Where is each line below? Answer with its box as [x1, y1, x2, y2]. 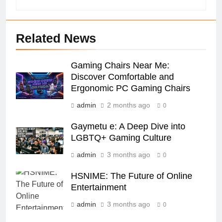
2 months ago [107, 101, 150, 110]
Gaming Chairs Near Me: [71, 60, 169, 71]
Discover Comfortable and [71, 72, 174, 82]
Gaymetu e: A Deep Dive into [71, 121, 185, 132]
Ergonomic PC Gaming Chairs [71, 83, 190, 94]
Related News [16, 31, 96, 46]
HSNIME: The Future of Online [71, 171, 192, 181]
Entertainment [71, 182, 126, 193]
